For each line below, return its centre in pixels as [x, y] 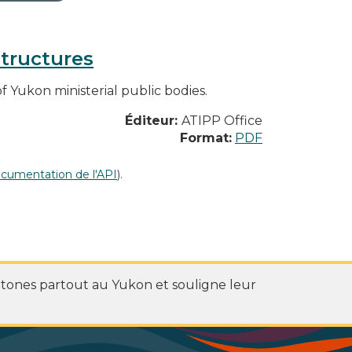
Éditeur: [153, 120]
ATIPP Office [222, 120]
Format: [206, 137]
